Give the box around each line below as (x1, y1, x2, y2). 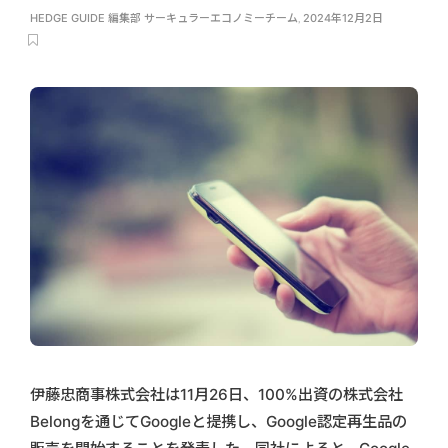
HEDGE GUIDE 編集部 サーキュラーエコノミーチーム (30, 11, 298, 25)
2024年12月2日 (303, 11, 383, 25)
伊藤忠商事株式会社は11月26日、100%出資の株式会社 (30, 384, 403, 404)
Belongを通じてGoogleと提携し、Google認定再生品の (30, 411, 407, 431)
